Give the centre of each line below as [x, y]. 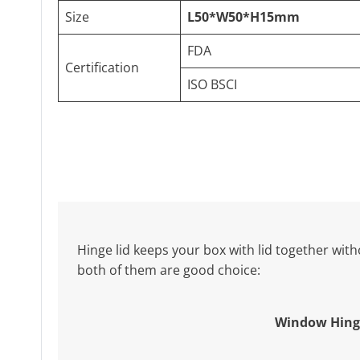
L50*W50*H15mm [243, 17]
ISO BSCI [212, 85]
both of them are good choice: [169, 270]
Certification [102, 68]
